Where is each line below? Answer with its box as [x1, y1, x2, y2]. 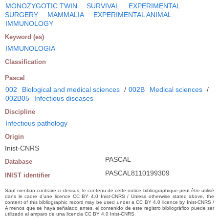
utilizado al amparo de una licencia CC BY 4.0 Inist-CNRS [5, 211, 134, 217]
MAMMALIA [47, 10, 84, 19]
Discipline [5, 108, 35, 115]
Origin [5, 132, 24, 140]
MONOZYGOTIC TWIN [5, 1, 77, 10]
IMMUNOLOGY [5, 19, 53, 27]
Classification [5, 58, 46, 66]
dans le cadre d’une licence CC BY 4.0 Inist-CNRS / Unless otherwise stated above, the [5, 193, 214, 199]
